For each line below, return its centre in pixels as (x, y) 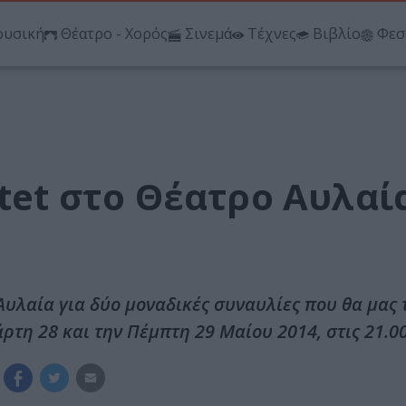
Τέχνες (272, 34)
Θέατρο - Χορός (114, 34)
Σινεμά (208, 34)
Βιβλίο (337, 34)
